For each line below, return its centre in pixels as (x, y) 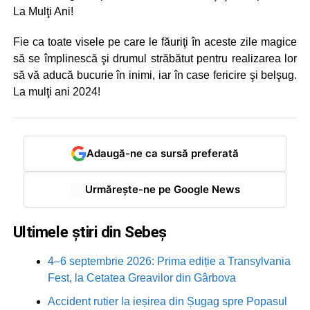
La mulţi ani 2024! (56, 91)
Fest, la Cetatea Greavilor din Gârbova (142, 277)
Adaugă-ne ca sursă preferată (162, 154)
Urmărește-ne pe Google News (162, 190)
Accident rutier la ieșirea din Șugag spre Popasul (167, 301)
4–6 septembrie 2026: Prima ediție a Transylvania (169, 261)
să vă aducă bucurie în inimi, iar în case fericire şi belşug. (155, 75)
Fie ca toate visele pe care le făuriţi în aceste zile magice (155, 42)
